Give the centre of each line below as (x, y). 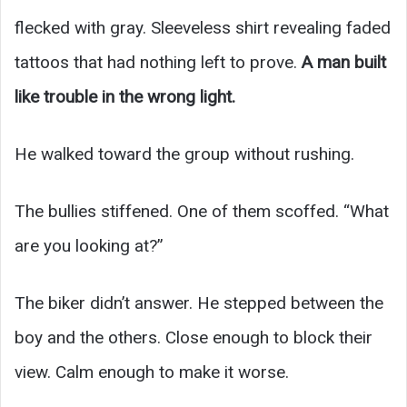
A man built (344, 62)
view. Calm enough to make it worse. (152, 372)
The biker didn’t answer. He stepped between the (199, 303)
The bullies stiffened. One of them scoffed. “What (202, 211)
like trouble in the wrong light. (125, 96)
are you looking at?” (89, 245)
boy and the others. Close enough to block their (194, 337)
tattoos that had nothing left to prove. (158, 62)
